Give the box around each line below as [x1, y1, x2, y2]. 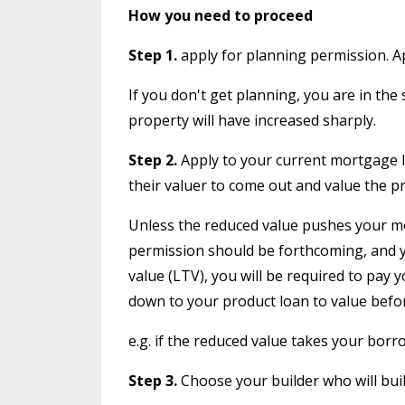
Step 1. [128, 44, 177, 65]
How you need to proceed [128, 5, 313, 25]
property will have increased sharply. [128, 109, 376, 130]
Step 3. [128, 370, 177, 391]
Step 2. [128, 149, 177, 170]
